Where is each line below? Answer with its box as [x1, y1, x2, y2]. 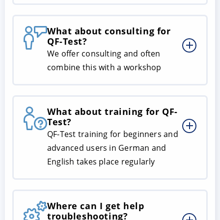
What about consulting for [47, 25, 171, 37]
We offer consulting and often [47, 48, 161, 59]
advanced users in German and [47, 142, 166, 153]
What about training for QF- [47, 105, 178, 117]
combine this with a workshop [47, 61, 162, 73]
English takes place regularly [47, 156, 155, 167]
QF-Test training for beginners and [47, 128, 178, 139]
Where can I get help [47, 199, 144, 212]
